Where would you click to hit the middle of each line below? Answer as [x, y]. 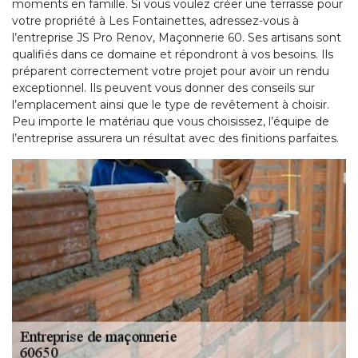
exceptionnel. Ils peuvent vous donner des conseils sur [163, 88]
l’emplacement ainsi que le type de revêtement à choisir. [171, 104]
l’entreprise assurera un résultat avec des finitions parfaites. [175, 138]
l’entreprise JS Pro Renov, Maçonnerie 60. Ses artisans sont [177, 37]
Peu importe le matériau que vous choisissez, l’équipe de [171, 121]
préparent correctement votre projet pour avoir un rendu [171, 71]
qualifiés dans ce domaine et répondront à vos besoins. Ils [173, 54]
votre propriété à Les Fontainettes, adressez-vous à [155, 20]
